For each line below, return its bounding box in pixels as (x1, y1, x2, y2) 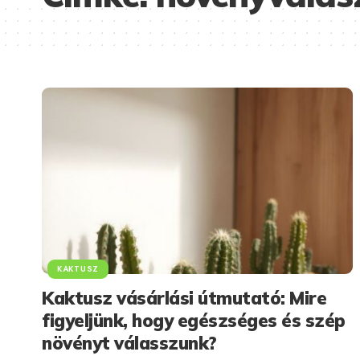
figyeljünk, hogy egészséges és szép (42, 309, 346, 332)
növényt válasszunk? (42, 331, 217, 354)
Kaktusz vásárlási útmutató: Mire (42, 286, 326, 309)
